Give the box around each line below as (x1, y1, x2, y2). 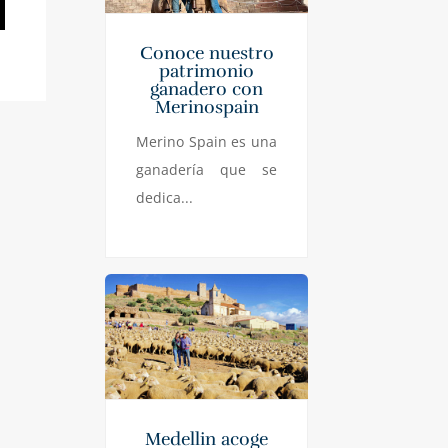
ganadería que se (136, 159, 278, 179)
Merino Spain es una (136, 131, 278, 151)
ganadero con (150, 77, 264, 100)
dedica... (136, 187, 194, 207)
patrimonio (159, 59, 255, 82)
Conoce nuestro (139, 41, 274, 64)
